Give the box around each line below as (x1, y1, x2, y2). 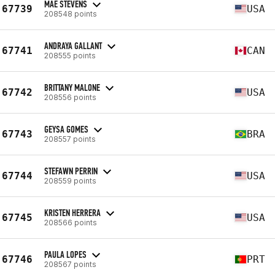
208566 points (44, 217, 97, 227)
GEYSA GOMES (44, 123, 88, 135)
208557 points (44, 134, 96, 144)
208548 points (44, 9, 97, 18)
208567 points (44, 259, 96, 269)
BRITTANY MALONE (44, 81, 100, 93)
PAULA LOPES (44, 248, 87, 260)
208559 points (44, 176, 96, 185)
